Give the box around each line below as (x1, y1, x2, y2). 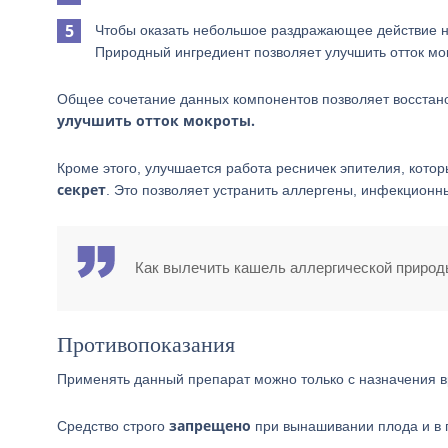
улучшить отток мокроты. (57, 111, 255, 130)
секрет (57, 180, 106, 199)
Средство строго (57, 418, 169, 434)
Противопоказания (57, 332, 235, 357)
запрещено (169, 416, 251, 435)
